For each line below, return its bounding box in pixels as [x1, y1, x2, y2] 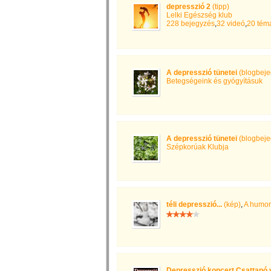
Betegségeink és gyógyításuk [166, 77, 263, 85]
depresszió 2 [166, 2, 211, 11]
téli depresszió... [166, 200, 222, 209]
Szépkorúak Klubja [166, 143, 229, 151]
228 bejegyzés [166, 19, 215, 28]
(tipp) [211, 2, 229, 11]
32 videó [217, 19, 245, 28]
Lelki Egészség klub [166, 11, 232, 19]
